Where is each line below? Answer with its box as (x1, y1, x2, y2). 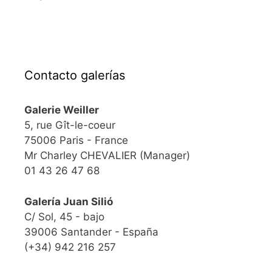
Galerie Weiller (24, 104, 99, 116)
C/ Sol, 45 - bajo (24, 210, 104, 223)
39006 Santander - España (24, 225, 158, 238)
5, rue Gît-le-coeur (24, 119, 115, 131)
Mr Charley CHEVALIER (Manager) (24, 149, 190, 161)
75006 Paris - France (24, 134, 128, 146)
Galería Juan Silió (24, 195, 113, 208)
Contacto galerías (24, 68, 125, 83)
